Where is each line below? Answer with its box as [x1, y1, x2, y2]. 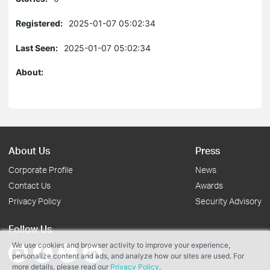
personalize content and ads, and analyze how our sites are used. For [12, 251, 244, 260]
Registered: [16, 18, 63, 28]
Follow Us [8, 222, 52, 235]
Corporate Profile [8, 165, 73, 175]
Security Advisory [195, 196, 262, 206]
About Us [8, 144, 50, 157]
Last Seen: [16, 43, 58, 53]
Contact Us [8, 180, 51, 190]
